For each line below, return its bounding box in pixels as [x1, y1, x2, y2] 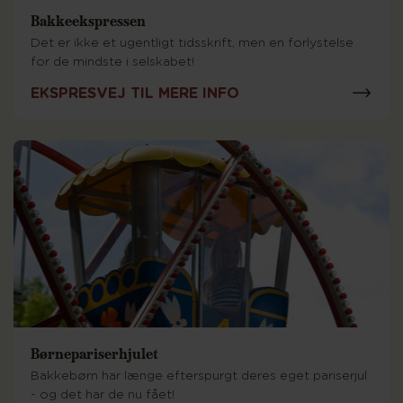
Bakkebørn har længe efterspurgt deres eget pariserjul [31, 370, 367, 382]
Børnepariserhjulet [31, 343, 158, 363]
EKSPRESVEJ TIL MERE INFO [31, 85, 239, 101]
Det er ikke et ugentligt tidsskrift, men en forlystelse [31, 37, 354, 49]
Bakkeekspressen [31, 10, 146, 31]
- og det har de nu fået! [31, 389, 175, 401]
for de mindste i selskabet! [31, 56, 194, 68]
